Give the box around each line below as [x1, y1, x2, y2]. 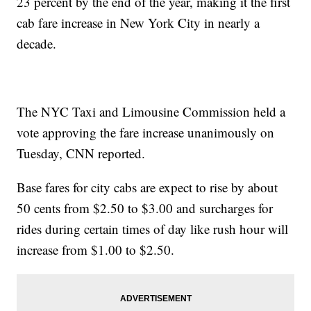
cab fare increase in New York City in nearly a [17, 13, 260, 31]
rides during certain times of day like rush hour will [17, 219, 289, 237]
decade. [17, 34, 57, 52]
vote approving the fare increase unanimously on [17, 123, 275, 141]
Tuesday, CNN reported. [17, 144, 146, 162]
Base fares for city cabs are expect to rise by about [17, 178, 278, 196]
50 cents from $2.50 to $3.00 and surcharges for [17, 199, 274, 217]
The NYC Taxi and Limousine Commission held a [17, 102, 286, 120]
